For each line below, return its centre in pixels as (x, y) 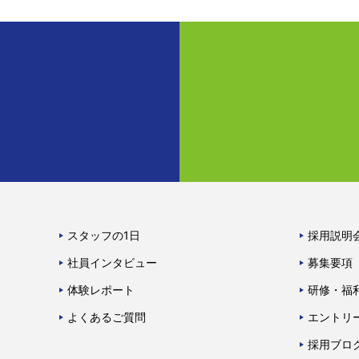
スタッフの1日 (104, 235)
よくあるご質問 (107, 317)
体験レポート (101, 289)
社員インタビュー (112, 262)
